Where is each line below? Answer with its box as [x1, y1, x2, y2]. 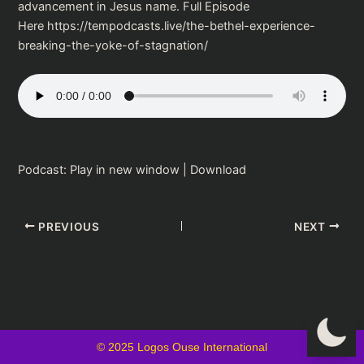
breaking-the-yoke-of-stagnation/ [18, 37, 209, 53]
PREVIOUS [35, 219, 100, 233]
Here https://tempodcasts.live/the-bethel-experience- [18, 18, 316, 33]
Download [190, 162, 247, 178]
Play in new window [70, 162, 180, 178]
